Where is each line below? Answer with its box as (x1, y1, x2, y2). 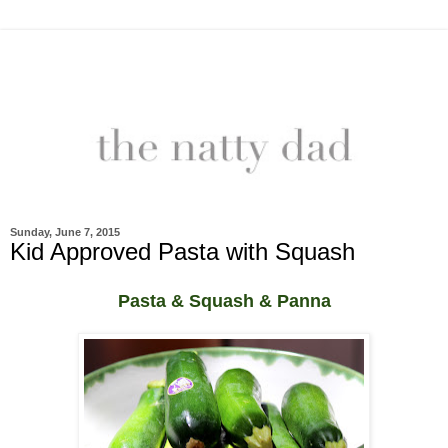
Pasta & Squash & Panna (117, 291, 331, 312)
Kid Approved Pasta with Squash (10, 238, 355, 266)
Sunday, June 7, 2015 (10, 226, 120, 239)
